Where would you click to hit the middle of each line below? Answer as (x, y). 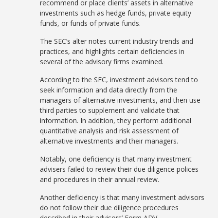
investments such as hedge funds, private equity (116, 13)
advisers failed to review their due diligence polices (119, 169)
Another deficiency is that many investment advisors (122, 197)
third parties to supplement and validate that (110, 110)
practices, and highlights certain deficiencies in (112, 51)
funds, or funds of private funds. (91, 23)
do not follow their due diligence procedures (109, 208)
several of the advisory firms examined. (102, 62)
